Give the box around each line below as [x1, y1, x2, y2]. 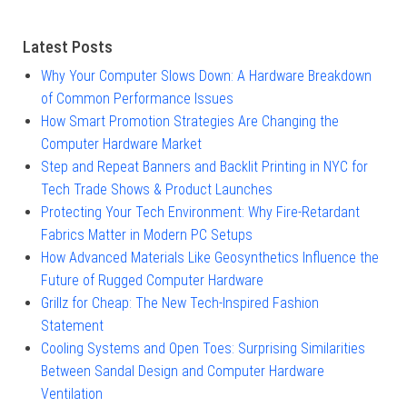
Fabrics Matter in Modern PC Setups [41, 226, 253, 243]
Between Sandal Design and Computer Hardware [41, 362, 324, 380]
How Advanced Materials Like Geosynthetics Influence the [41, 249, 379, 266]
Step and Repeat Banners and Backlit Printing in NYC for [41, 158, 368, 175]
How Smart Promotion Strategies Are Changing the [41, 113, 339, 130]
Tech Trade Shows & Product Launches [41, 181, 273, 198]
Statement [41, 317, 104, 334]
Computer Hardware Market [41, 135, 202, 153]
